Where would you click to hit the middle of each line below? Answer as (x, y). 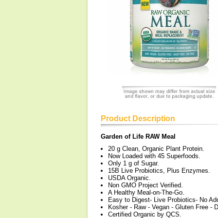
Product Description (138, 118)
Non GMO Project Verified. (145, 185)
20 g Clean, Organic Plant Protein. (156, 149)
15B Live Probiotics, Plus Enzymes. (159, 171)
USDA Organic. (129, 178)
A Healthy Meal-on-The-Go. (146, 192)
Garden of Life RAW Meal (138, 136)
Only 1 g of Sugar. (134, 163)
